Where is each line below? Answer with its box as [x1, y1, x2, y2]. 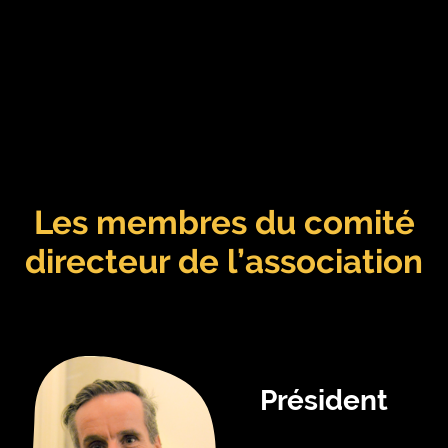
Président [260, 384, 388, 418]
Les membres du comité [33, 202, 415, 242]
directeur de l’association [25, 241, 423, 281]
